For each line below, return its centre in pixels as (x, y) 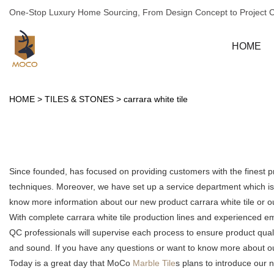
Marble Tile (154, 263)
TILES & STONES (79, 99)
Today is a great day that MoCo (71, 263)
